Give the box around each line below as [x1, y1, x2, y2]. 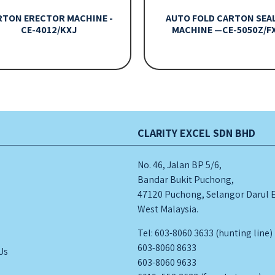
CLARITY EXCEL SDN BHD [137, 126, 255, 141]
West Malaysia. [137, 203, 198, 216]
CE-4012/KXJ [20, 23, 77, 37]
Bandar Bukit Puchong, [137, 173, 234, 187]
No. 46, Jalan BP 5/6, [137, 158, 222, 172]
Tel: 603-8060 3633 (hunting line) [137, 226, 273, 239]
